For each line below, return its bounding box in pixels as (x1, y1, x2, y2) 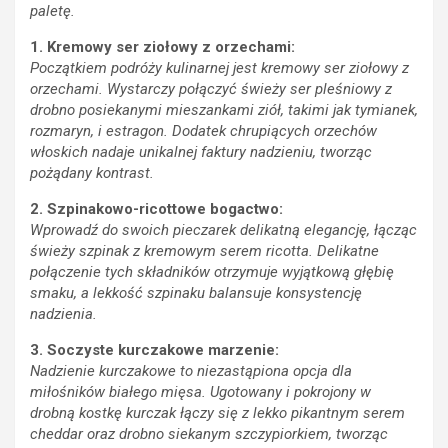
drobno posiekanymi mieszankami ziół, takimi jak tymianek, (30, 101, 418, 120)
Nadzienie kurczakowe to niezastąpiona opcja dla (30, 362, 352, 381)
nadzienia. (30, 305, 97, 324)
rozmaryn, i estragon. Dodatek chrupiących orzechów (30, 122, 377, 141)
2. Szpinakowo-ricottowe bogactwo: (30, 200, 283, 219)
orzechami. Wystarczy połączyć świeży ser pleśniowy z (30, 80, 392, 99)
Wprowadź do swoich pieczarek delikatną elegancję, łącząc (30, 221, 417, 240)
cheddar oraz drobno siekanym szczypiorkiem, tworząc (30, 425, 388, 444)
